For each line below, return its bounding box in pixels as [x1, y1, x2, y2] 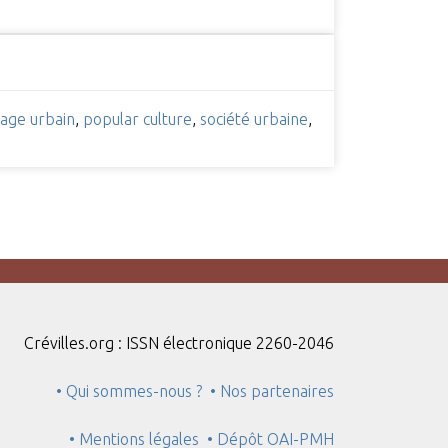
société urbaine [199, 110, 308, 129]
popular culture [82, 110, 192, 129]
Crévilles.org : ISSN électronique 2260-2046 [24, 334, 335, 353]
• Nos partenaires [210, 382, 335, 401]
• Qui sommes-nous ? [56, 382, 203, 401]
